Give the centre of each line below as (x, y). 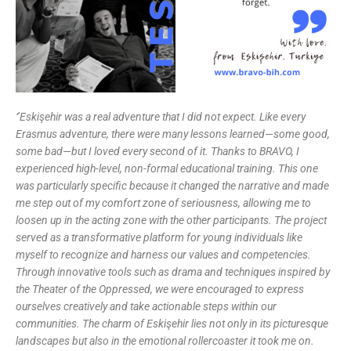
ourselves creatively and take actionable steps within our (146, 306)
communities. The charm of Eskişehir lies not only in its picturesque (172, 324)
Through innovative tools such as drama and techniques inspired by (173, 272)
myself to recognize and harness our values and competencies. (163, 255)
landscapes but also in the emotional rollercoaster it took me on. (165, 341)
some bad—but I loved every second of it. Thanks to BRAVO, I (157, 151)
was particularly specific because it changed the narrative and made (172, 186)
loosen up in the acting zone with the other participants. (144, 220)
